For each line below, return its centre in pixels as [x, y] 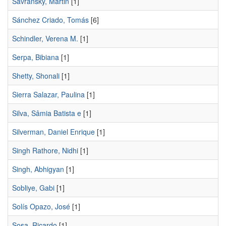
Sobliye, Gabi [33, 188]
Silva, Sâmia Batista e [47, 113]
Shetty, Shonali [36, 76]
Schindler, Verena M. [45, 38]
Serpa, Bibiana [36, 57]
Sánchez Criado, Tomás [50, 20]
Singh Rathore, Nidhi [45, 150]
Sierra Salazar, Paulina [48, 94]
